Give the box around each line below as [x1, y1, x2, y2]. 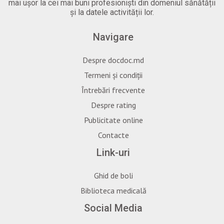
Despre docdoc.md [82, 54, 144, 65]
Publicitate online [83, 114, 143, 125]
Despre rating [90, 99, 136, 110]
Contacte [97, 129, 129, 140]
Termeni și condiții [84, 69, 142, 80]
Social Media [84, 201, 142, 214]
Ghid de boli [93, 170, 133, 180]
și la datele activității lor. [70, 7, 154, 17]
